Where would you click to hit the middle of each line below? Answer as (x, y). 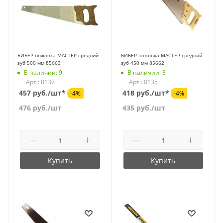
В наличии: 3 (146, 73)
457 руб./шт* (42, 93)
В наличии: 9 (43, 73)
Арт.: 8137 (40, 82)
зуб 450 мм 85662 (142, 63)
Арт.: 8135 (144, 82)
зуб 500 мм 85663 (39, 63)
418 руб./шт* (146, 93)
